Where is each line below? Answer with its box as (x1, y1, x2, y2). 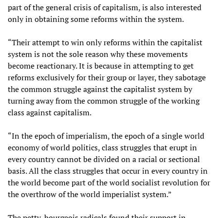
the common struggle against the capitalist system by (8, 84, 192, 95)
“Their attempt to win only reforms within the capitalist (8, 37, 202, 48)
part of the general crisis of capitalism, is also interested (8, 2, 201, 13)
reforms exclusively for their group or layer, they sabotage (8, 72, 206, 83)
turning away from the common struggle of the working (8, 95, 200, 107)
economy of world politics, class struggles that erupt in (8, 142, 197, 153)
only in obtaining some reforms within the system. (8, 14, 184, 25)
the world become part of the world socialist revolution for (8, 177, 210, 188)
